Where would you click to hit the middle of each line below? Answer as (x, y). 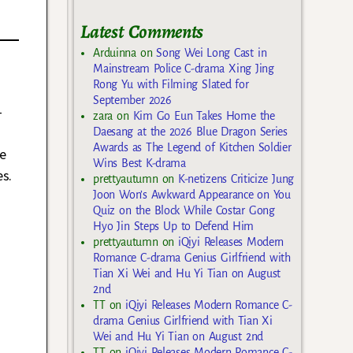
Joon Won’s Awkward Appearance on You (192, 195)
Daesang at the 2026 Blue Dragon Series (190, 132)
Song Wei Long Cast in (212, 53)
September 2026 (132, 100)
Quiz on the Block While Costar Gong (184, 211)
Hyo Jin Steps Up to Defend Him (174, 227)
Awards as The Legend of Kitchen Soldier (192, 148)
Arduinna (115, 53)
